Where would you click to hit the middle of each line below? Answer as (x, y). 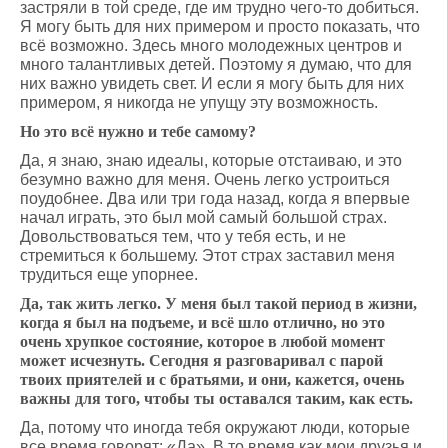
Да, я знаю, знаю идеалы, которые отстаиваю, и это (211, 160)
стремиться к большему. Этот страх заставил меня (207, 255)
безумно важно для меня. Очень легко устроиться (205, 179)
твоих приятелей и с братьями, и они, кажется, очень (212, 379)
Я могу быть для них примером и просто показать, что (220, 26)
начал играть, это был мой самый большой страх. (203, 217)
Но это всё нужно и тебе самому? (138, 131)
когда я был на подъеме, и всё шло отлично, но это (202, 322)
